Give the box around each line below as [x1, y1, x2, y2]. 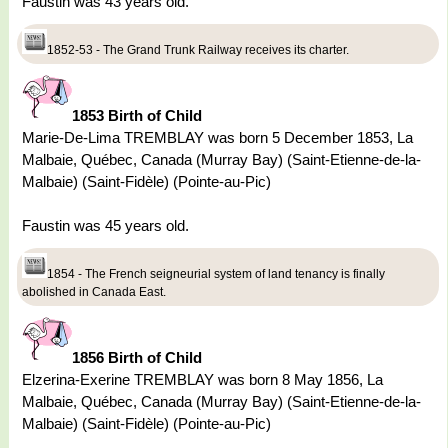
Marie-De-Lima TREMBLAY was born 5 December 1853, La [22, 129, 413, 147]
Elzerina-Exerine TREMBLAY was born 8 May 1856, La [22, 371, 383, 389]
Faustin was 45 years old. [22, 217, 189, 235]
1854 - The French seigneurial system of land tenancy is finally [47, 267, 385, 282]
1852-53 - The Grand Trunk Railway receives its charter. [47, 43, 349, 58]
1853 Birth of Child [72, 107, 202, 125]
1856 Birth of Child [72, 349, 202, 367]
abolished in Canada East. [22, 285, 166, 300]
